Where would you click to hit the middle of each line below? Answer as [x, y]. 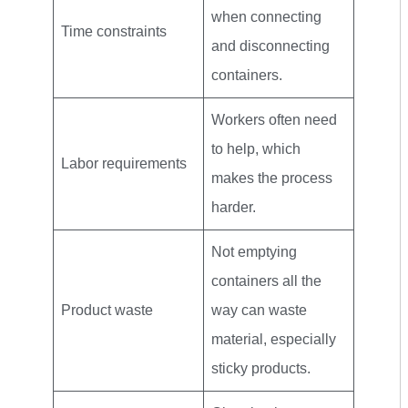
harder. [234, 207]
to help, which [256, 148]
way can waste [259, 310]
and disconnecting [270, 46]
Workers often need [274, 119]
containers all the [266, 280]
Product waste [107, 310]
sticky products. [261, 368]
